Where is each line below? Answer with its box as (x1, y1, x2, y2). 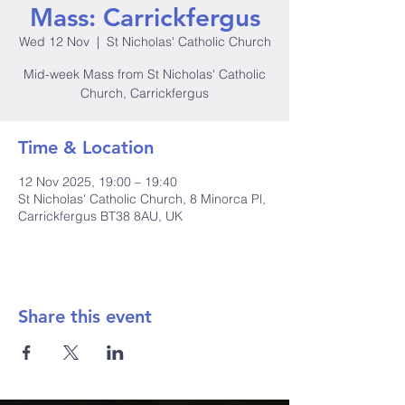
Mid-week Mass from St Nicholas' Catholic (24, 66, 266, 82)
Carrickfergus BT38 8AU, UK (18, 208, 183, 224)
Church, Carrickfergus (80, 85, 209, 101)
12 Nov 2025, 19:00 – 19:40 (18, 174, 177, 190)
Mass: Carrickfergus (29, 2, 260, 33)
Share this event (18, 306, 152, 327)
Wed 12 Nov (18, 33, 89, 50)
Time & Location (18, 137, 154, 158)
